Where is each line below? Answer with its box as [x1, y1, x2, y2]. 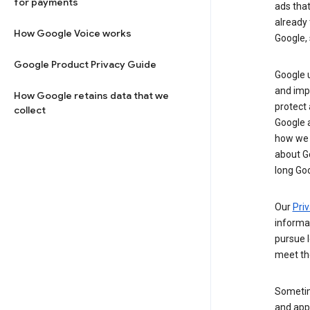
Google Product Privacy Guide [14, 58, 156, 71]
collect [14, 104, 46, 116]
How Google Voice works [14, 27, 131, 39]
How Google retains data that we [14, 89, 169, 102]
